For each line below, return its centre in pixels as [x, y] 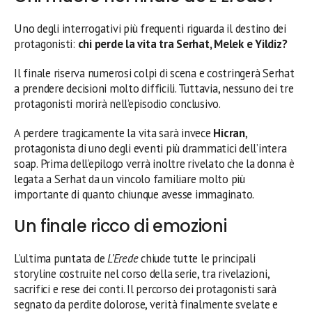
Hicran [229, 133]
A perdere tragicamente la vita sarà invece [114, 133]
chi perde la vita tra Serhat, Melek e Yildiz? [182, 44]
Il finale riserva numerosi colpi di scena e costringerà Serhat [154, 73]
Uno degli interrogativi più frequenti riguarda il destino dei [150, 29]
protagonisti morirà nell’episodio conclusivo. [117, 104]
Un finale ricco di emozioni [120, 226]
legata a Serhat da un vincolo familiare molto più [130, 179]
